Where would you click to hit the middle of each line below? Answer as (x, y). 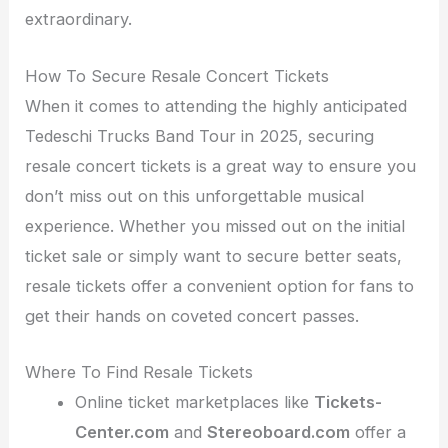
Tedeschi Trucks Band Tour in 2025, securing (200, 135)
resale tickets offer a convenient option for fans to (220, 285)
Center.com (121, 431)
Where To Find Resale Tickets (139, 371)
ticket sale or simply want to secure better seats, (214, 255)
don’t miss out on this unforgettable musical (195, 195)
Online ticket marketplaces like (194, 401)
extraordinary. (79, 19)
